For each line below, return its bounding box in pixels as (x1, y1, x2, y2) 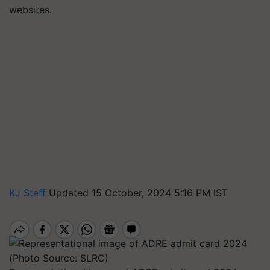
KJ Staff (9, 187, 49, 199)
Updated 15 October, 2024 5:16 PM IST (49, 187, 228, 199)
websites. (9, 4, 52, 16)
